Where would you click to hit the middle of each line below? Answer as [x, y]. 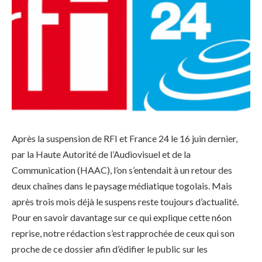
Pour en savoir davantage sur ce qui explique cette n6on [122, 217]
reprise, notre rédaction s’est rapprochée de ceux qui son [123, 233]
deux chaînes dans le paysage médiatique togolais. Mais [122, 185]
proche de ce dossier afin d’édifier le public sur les [110, 249]
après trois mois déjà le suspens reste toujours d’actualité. [125, 201]
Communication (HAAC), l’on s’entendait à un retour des [122, 170]
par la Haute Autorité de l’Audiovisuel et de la [101, 154]
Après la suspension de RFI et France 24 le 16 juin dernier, [125, 138]
